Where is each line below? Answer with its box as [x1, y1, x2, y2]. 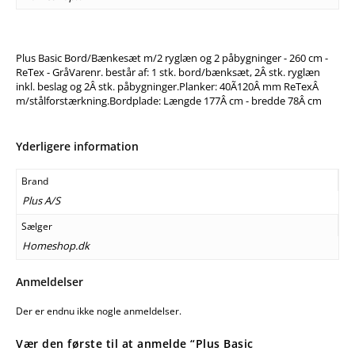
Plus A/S [21, 193, 60, 208]
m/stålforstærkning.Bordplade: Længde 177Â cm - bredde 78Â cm [16, 94, 322, 109]
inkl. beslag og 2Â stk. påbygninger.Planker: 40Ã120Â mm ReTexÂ [16, 79, 319, 94]
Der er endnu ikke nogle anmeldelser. [16, 304, 181, 319]
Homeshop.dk [21, 239, 90, 254]
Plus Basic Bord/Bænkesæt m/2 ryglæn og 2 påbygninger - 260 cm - [16, 51, 328, 66]
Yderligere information [16, 139, 139, 155]
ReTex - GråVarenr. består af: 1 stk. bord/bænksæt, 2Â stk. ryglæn [16, 65, 320, 80]
